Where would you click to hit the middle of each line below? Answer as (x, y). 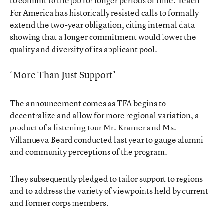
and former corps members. (59, 203)
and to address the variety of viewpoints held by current (109, 191)
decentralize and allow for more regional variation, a (104, 115)
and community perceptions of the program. (89, 152)
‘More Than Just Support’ (63, 75)
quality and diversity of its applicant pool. (83, 49)
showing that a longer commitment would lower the (103, 37)
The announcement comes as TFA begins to (88, 103)
